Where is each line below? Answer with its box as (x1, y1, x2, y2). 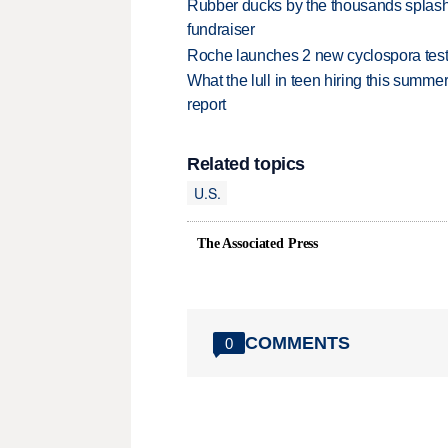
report (187, 96, 227, 114)
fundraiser (187, 21, 255, 39)
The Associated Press (197, 236, 319, 252)
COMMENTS (245, 332, 350, 353)
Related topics (187, 154, 306, 175)
